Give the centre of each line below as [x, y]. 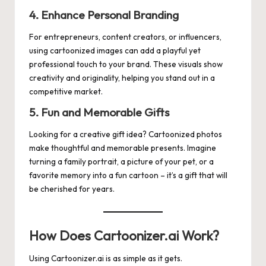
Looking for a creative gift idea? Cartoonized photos [126, 134]
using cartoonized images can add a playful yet [115, 51]
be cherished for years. [72, 189]
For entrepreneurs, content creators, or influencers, [125, 37]
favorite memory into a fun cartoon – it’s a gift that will [128, 175]
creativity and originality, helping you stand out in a [122, 78]
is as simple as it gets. [143, 259]
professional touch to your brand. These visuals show [126, 64]
